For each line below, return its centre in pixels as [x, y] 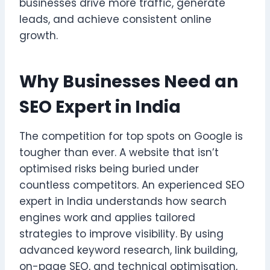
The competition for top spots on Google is [131, 136]
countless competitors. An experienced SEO [132, 185]
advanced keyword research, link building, [128, 250]
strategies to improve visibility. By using [121, 234]
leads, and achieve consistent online [115, 19]
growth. [39, 35]
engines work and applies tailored [107, 217]
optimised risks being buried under [109, 168]
